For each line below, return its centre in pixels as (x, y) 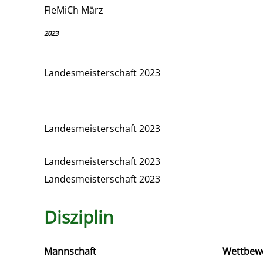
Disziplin (79, 217)
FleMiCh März (74, 10)
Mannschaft (70, 251)
